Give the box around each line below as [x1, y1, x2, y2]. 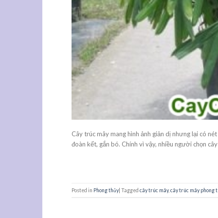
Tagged [121, 187, 140, 193]
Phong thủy [93, 187, 119, 193]
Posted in [72, 187, 93, 193]
